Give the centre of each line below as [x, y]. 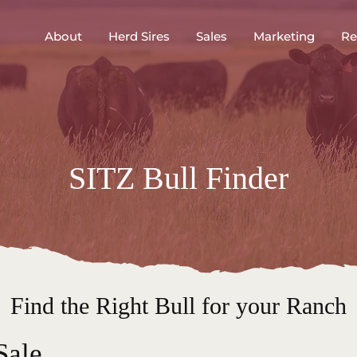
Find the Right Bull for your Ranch [178, 306]
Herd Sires [139, 36]
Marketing [284, 36]
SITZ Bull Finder [178, 178]
